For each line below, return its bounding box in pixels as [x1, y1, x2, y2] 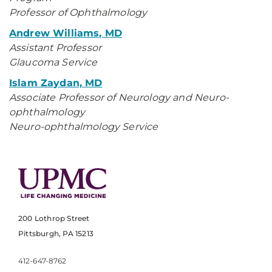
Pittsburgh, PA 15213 [18, 229, 93, 239]
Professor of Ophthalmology [9, 7, 148, 18]
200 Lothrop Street [18, 214, 90, 223]
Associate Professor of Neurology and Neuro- [9, 92, 229, 103]
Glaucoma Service [9, 56, 98, 68]
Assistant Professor [9, 42, 102, 53]
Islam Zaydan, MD [9, 77, 103, 89]
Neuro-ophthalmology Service [9, 121, 158, 132]
